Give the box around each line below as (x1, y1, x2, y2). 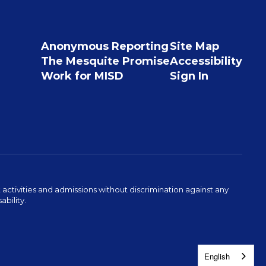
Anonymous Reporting (40, 40, 169, 53)
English (204, 250, 230, 262)
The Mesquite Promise (40, 55, 170, 68)
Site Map (169, 40, 219, 53)
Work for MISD (40, 69, 123, 83)
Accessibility (169, 55, 242, 68)
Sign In (169, 69, 208, 83)
